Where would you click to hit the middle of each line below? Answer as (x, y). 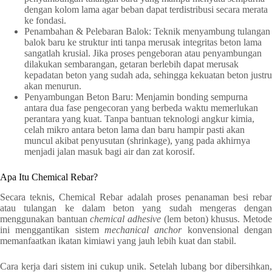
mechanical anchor (143, 229)
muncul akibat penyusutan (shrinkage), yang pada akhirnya (137, 140)
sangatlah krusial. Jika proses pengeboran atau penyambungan (143, 53)
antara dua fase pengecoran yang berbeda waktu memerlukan (141, 107)
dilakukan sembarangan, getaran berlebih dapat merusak (131, 64)
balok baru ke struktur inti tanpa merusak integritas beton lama (143, 42)
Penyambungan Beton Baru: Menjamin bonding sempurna (136, 97)
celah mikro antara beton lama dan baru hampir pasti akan (134, 129)
